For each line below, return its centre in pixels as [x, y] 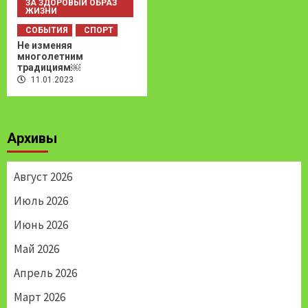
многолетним [50, 57]
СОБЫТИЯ [47, 31]
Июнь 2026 [41, 225]
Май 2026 [36, 249]
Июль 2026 [41, 201]
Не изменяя [45, 46]
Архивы [32, 139]
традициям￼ [49, 68]
